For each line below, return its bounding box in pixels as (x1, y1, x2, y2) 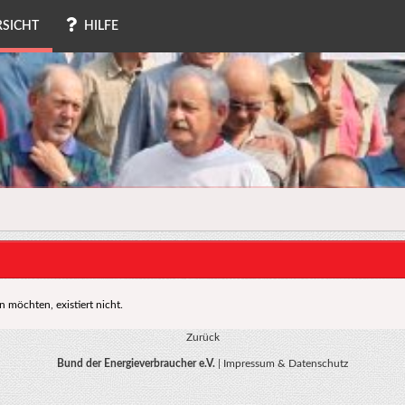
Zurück (185, 332, 220, 344)
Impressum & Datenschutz (223, 357, 348, 369)
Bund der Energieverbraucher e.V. (57, 357, 215, 369)
